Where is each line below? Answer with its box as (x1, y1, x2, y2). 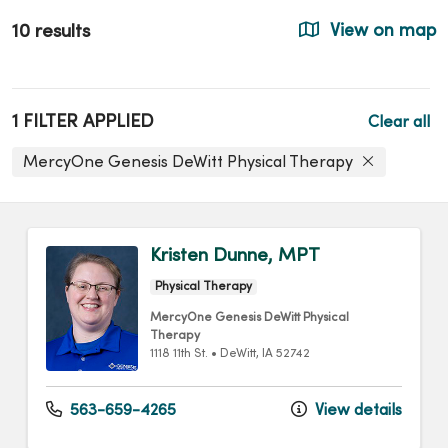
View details (311, 403, 402, 420)
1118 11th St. (150, 348, 208, 361)
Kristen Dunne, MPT (150, 247, 320, 266)
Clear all (368, 114, 430, 131)
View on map (325, 23, 436, 40)
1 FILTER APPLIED (12, 113, 154, 131)
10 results (12, 22, 90, 41)
